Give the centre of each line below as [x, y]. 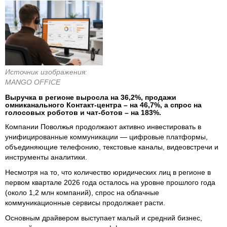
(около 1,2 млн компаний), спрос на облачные [82, 192]
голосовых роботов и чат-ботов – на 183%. [83, 112]
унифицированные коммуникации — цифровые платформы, [106, 137]
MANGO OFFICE [33, 82]
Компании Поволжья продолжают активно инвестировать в [103, 126]
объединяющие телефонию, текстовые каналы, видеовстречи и [112, 147]
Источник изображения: [46, 72]
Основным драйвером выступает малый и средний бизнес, [104, 218]
